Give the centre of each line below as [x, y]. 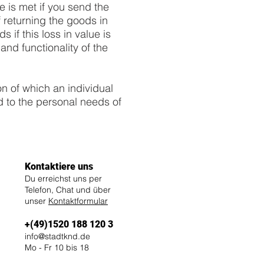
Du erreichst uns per [63, 179]
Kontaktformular [78, 201]
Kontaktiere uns [59, 166]
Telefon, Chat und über [68, 190]
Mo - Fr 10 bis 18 [57, 247]
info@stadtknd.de [57, 236]
